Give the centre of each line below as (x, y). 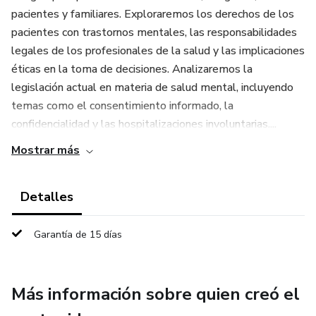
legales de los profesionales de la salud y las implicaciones (158, 51)
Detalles (47, 197)
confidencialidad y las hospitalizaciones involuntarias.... (144, 124)
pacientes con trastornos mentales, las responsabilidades (154, 32)
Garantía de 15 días (78, 235)
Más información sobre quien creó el (156, 294)
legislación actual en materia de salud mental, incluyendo (152, 87)
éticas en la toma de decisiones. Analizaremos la (132, 69)
